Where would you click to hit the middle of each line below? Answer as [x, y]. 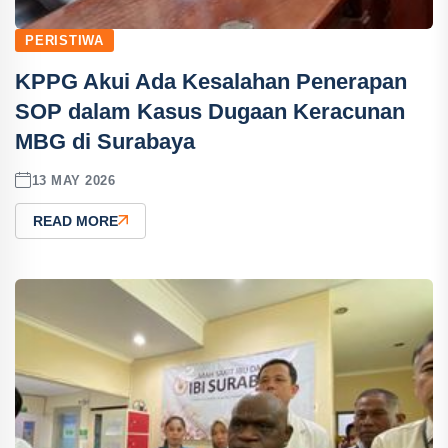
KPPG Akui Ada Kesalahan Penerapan [211, 81]
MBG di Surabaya [105, 141]
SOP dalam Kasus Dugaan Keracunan [210, 111]
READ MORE [75, 221]
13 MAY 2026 [73, 180]
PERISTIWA [65, 40]
